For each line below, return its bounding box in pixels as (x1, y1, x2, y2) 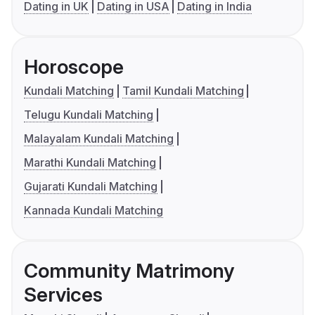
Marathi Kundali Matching (24, 155, 156, 170)
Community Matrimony (24, 259, 234, 283)
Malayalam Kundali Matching (24, 131, 174, 146)
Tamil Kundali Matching (122, 84, 244, 98)
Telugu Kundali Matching (24, 108, 153, 122)
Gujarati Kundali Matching (24, 179, 157, 194)
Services (24, 283, 103, 307)
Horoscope (24, 55, 124, 79)
